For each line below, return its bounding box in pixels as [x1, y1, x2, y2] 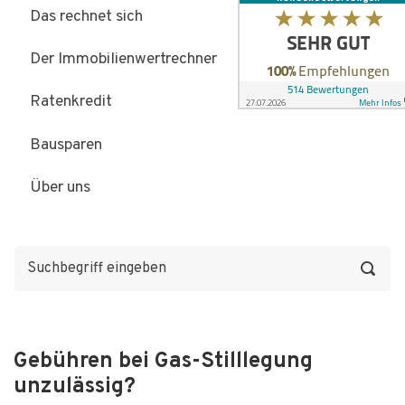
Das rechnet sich [30, 5, 143, 27]
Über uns [30, 177, 90, 199]
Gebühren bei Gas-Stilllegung [14, 348, 313, 376]
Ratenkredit [30, 91, 112, 113]
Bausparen [30, 134, 102, 155]
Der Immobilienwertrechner [30, 48, 217, 70]
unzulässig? [14, 373, 136, 401]
